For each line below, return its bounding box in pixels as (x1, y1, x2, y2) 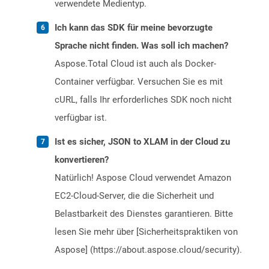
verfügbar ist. (55, 112, 107, 124)
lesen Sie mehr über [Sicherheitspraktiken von (55, 226, 238, 238)
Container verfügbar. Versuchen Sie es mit (55, 76, 223, 88)
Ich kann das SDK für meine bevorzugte (55, 22, 213, 34)
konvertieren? (55, 154, 109, 166)
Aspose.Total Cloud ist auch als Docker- (55, 58, 216, 70)
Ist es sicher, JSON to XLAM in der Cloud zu (55, 136, 230, 148)
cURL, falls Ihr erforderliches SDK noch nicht (55, 94, 232, 106)
